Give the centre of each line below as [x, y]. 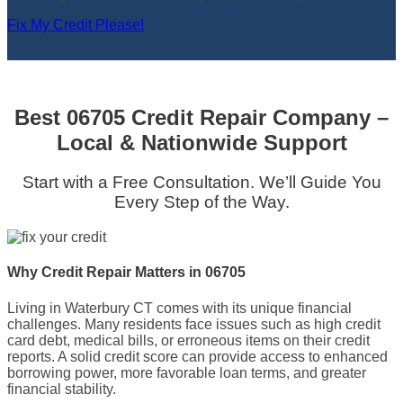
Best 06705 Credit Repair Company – [201, 117]
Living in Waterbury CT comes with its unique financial [179, 308]
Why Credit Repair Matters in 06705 [126, 273]
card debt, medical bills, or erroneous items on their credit [188, 340]
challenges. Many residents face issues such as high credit [194, 324]
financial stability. [62, 389]
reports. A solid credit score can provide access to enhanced [197, 356]
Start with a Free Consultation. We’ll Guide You [201, 183]
